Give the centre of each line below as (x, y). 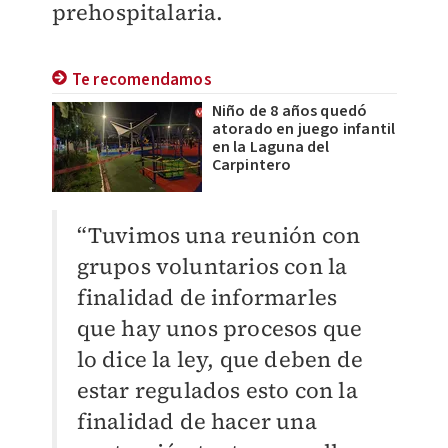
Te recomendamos (141, 80)
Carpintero (251, 165)
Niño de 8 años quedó (289, 111)
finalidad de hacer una (196, 421)
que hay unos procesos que (219, 328)
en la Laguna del (270, 147)
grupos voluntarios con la (212, 266)
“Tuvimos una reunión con (218, 235)
